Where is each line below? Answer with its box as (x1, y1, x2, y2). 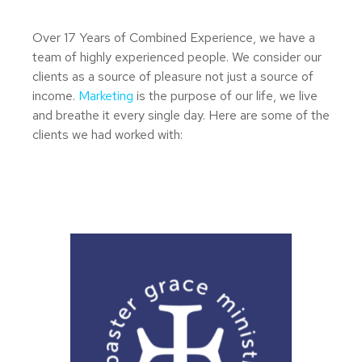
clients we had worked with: (32, 126, 183, 143)
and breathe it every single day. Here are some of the (32, 107, 330, 124)
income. (32, 87, 78, 104)
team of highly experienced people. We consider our (32, 48, 322, 65)
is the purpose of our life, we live (133, 87, 318, 104)
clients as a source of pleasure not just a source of (32, 68, 314, 85)
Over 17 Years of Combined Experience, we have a (32, 29, 315, 46)
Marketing (78, 87, 133, 104)
